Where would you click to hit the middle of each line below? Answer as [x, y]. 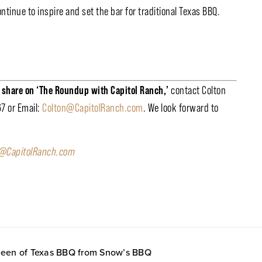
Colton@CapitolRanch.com [93, 108]
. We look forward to [181, 108]
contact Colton [198, 90]
